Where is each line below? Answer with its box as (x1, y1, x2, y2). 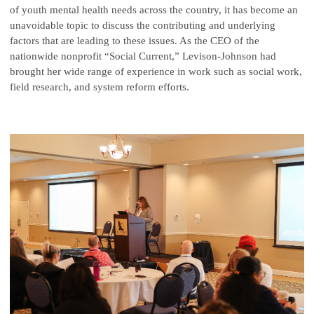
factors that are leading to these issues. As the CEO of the (10, 34, 259, 46)
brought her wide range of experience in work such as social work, (10, 65, 302, 77)
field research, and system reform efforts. (10, 81, 189, 93)
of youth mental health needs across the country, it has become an (10, 4, 298, 15)
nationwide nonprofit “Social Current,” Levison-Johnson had (10, 50, 276, 62)
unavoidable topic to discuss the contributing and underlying (10, 19, 275, 31)
